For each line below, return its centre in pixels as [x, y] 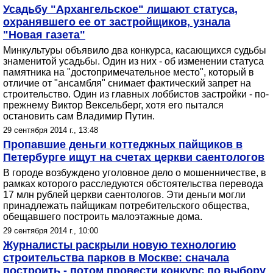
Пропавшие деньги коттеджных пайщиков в [123, 144]
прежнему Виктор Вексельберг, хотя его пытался [113, 105]
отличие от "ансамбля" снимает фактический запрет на [127, 83]
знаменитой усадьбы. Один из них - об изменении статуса [133, 61]
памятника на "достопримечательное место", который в [129, 72]
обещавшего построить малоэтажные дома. [103, 217]
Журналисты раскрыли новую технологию [119, 245]
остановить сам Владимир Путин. [79, 116]
